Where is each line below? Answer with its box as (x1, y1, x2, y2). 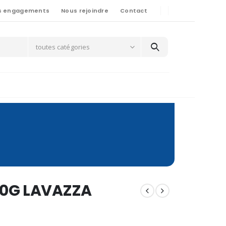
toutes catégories (35, 42, 90, 52)
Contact (120, 7, 147, 15)
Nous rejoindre (61, 7, 109, 15)
